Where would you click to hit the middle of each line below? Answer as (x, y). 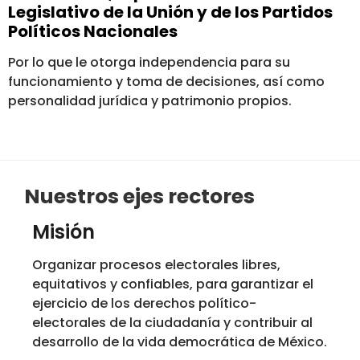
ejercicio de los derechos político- (144, 304)
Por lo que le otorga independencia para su (149, 63)
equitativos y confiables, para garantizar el (173, 284)
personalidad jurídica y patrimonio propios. (150, 101)
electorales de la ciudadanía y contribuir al (172, 323)
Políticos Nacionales (93, 32)
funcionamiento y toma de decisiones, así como (166, 82)
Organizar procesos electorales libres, (156, 265)
